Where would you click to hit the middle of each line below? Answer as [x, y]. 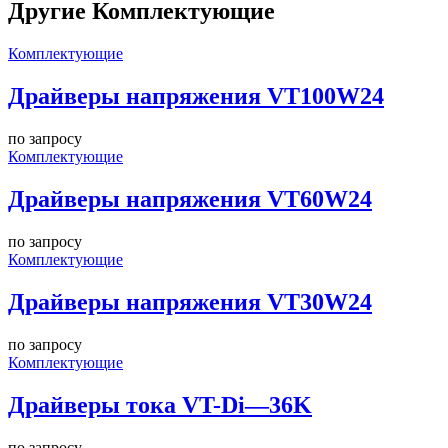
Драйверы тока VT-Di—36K [160, 404]
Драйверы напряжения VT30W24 [190, 301]
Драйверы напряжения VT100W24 [196, 96]
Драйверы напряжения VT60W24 [190, 199]
